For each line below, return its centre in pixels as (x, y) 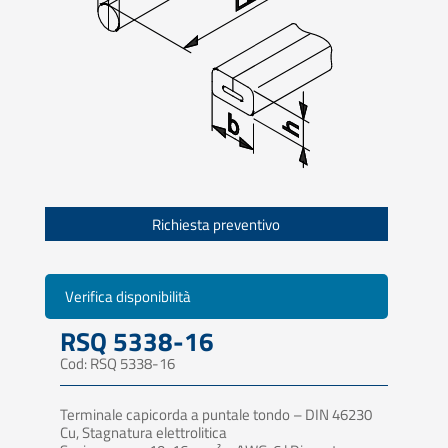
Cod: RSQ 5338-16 (117, 364)
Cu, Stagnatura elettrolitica (143, 433)
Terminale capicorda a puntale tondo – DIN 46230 (215, 415)
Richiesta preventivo (216, 224)
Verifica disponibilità (127, 297)
